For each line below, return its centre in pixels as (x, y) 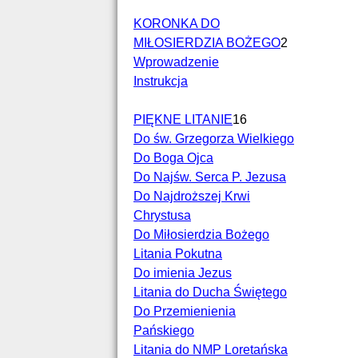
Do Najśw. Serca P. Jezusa (210, 177)
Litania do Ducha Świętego (210, 292)
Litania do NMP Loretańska (211, 350)
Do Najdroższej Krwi (192, 196)
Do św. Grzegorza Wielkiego (214, 139)
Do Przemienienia (185, 311)
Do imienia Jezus (183, 273)
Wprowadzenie (176, 62)
